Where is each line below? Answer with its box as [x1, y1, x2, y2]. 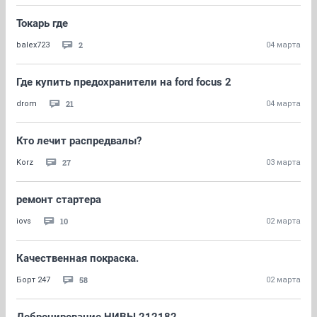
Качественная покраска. [16, 252, 139, 265]
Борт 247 [16, 275, 50, 284]
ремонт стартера [16, 193, 101, 206]
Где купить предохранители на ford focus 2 [16, 76, 231, 88]
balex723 [16, 40, 50, 50]
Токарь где [16, 17, 68, 30]
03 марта [266, 158, 301, 167]
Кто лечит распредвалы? [16, 134, 142, 147]
